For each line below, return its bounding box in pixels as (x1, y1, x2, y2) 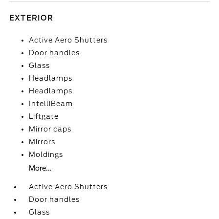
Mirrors (29, 138, 56, 146)
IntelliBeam (29, 100, 73, 108)
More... (29, 164, 52, 172)
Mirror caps (29, 125, 72, 133)
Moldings (29, 151, 64, 158)
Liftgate (29, 112, 59, 120)
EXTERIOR (9, 14, 54, 22)
